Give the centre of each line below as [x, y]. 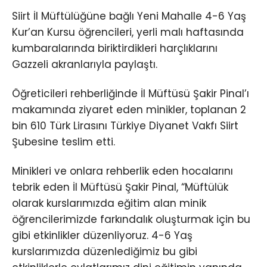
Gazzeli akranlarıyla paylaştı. [85, 64]
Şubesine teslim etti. [63, 142]
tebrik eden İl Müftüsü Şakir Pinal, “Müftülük [120, 187]
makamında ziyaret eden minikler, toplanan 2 [129, 109]
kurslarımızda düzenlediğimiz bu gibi [105, 251]
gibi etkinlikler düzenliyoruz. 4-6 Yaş [102, 235]
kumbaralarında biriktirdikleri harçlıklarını [115, 48]
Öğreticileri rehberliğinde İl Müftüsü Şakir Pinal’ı [131, 93]
